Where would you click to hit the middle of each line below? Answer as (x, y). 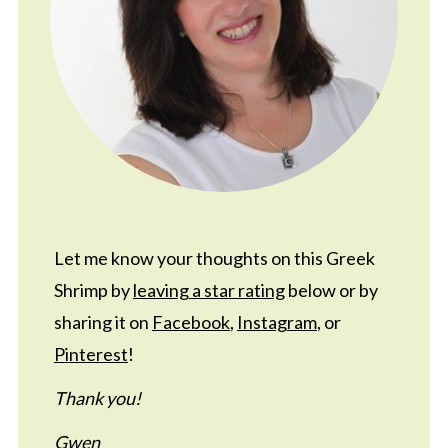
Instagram (276, 321)
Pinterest (90, 353)
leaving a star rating (208, 289)
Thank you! (97, 397)
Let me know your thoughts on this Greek (214, 257)
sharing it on (102, 321)
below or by (331, 289)
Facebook (190, 321)
